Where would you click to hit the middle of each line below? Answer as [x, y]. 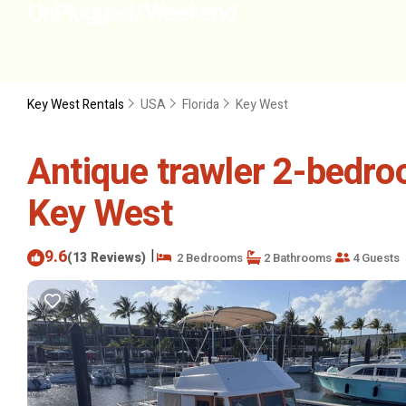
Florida [201, 105]
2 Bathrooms [296, 257]
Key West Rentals [77, 105]
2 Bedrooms [207, 257]
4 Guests [375, 257]
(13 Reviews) [106, 257]
